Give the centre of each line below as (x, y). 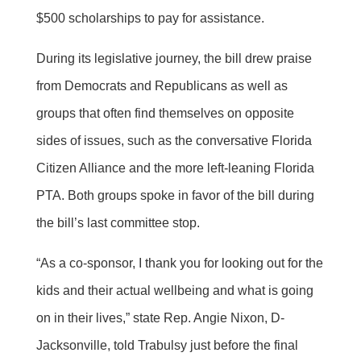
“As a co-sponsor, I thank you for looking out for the (179, 263)
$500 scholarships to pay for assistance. (150, 18)
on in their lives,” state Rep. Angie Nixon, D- (160, 317)
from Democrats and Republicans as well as (162, 85)
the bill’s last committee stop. (118, 222)
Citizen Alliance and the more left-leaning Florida (175, 168)
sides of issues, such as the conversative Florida (174, 140)
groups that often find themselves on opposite (165, 113)
